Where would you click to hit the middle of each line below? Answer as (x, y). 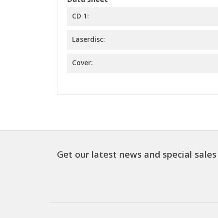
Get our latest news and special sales (137, 154)
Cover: (82, 63)
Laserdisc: (89, 39)
